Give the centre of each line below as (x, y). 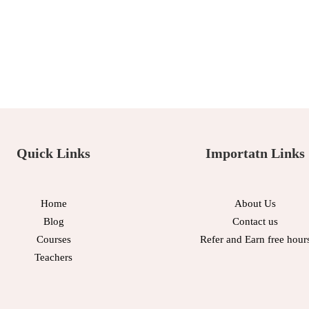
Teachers (54, 257)
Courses (53, 239)
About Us (256, 203)
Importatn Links (256, 153)
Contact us (256, 221)
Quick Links (54, 153)
